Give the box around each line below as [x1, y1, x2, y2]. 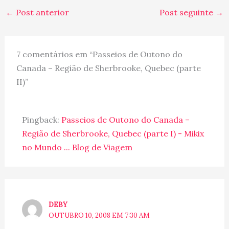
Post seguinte [159, 7, 216, 18]
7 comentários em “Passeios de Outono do [16, 49, 183, 60]
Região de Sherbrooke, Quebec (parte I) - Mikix [21, 128, 204, 139]
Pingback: [21, 114, 61, 125]
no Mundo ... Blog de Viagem [21, 142, 132, 153]
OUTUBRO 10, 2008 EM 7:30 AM [49, 211, 150, 220]
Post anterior [13, 7, 69, 18]
